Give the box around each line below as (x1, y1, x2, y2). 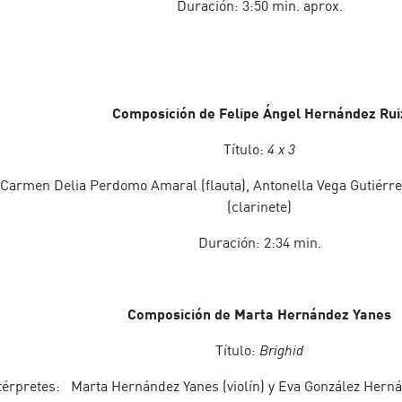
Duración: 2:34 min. (197, 233, 321, 251)
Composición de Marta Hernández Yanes (127, 305, 391, 322)
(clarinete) (227, 197, 292, 215)
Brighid (259, 341, 303, 359)
